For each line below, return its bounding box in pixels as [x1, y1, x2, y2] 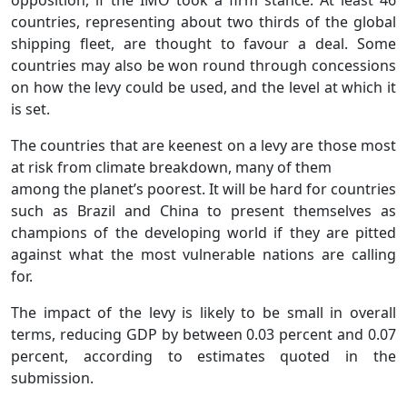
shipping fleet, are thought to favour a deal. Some [11, 33, 396, 54]
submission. [11, 367, 94, 388]
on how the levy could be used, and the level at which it [11, 76, 396, 97]
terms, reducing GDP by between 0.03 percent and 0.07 [11, 323, 396, 344]
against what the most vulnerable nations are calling [11, 243, 396, 264]
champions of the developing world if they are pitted [11, 222, 396, 243]
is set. [11, 98, 50, 119]
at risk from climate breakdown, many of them [11, 156, 332, 177]
